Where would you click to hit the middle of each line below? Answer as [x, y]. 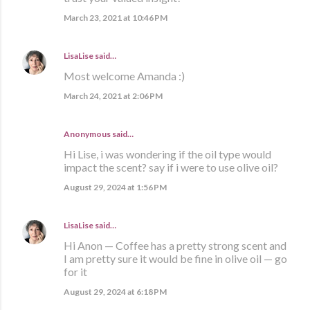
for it [75, 272]
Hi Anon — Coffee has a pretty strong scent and [175, 246]
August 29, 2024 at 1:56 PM [115, 188]
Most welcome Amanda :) [124, 76]
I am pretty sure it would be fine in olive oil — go [175, 259]
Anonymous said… [99, 134]
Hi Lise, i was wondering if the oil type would [167, 154]
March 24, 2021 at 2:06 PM [113, 96]
